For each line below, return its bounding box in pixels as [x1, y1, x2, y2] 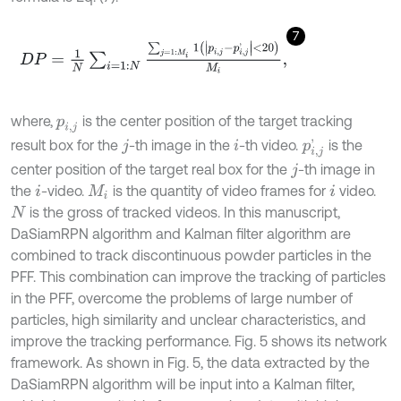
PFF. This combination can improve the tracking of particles [11, 268, 386, 285]
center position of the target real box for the [11, 160, 291, 177]
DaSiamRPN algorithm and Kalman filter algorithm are [11, 225, 351, 242]
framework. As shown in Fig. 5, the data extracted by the [11, 354, 370, 371]
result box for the [11, 136, 122, 153]
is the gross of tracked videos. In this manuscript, [25, 203, 340, 220]
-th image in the [128, 136, 234, 153]
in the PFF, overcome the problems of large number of [11, 289, 353, 306]
